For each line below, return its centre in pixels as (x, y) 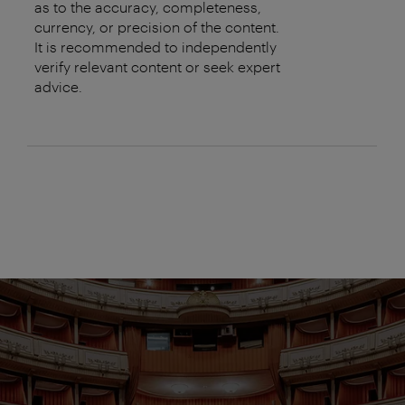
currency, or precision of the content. (157, 27)
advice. (58, 87)
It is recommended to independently (155, 47)
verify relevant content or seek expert (157, 67)
